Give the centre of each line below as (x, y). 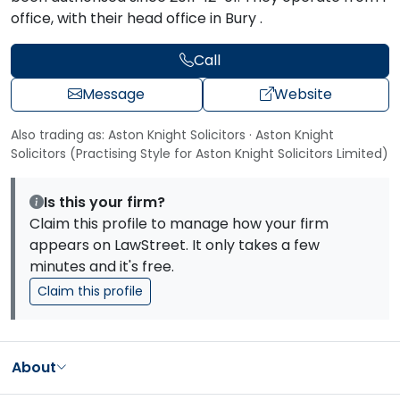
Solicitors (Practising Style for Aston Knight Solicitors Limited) (200, 153)
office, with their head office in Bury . (137, 18)
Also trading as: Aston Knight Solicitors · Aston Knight (172, 134)
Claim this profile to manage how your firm (179, 223)
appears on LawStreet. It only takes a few (175, 245)
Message (114, 94)
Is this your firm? (104, 202)
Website (303, 94)
